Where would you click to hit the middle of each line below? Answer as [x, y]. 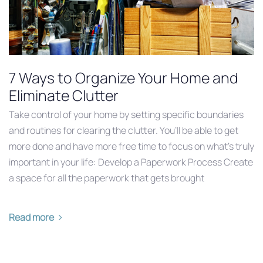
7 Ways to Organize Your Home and [124, 77]
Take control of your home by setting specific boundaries [126, 114]
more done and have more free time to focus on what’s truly [131, 146]
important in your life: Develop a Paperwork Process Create [131, 162]
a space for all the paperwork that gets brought [107, 178]
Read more [31, 217]
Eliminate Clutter [64, 95]
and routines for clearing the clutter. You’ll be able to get [124, 130]
